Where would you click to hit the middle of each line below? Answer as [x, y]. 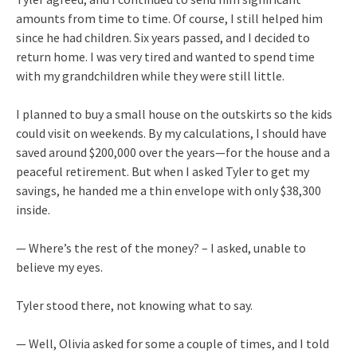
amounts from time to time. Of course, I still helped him [169, 18]
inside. [33, 209]
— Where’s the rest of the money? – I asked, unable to [161, 247]
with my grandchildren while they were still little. [150, 75]
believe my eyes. [59, 267]
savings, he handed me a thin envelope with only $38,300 [169, 190]
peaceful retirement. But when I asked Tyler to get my [163, 171]
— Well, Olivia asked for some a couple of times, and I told [173, 343]
